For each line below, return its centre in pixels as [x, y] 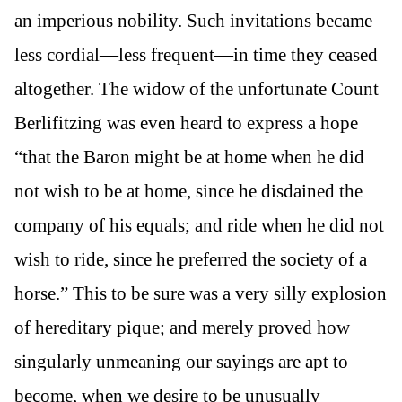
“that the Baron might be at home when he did [189, 157]
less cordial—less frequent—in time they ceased [196, 54]
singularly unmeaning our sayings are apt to [181, 361]
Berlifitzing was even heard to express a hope [186, 122]
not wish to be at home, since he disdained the [188, 191]
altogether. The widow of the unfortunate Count [197, 88]
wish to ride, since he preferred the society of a [191, 259]
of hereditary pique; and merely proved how [182, 327]
